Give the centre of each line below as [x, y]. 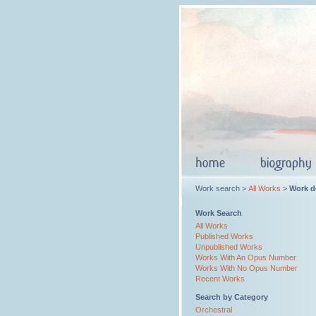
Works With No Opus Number [247, 268]
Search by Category [232, 297]
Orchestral [214, 310]
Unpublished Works [229, 247]
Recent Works [220, 279]
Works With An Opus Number [246, 257]
